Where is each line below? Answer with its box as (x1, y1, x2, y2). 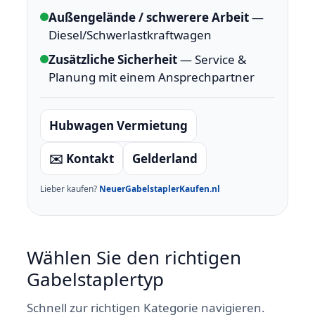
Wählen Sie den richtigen (27, 245, 241, 270)
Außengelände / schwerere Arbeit (49, 9, 249, 25)
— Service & (177, 51, 246, 67)
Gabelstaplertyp (27, 266, 164, 292)
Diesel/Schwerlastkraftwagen (49, 27, 212, 43)
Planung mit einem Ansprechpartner (49, 69, 255, 85)
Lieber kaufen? (40, 183, 99, 195)
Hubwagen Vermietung (49, 117, 188, 134)
